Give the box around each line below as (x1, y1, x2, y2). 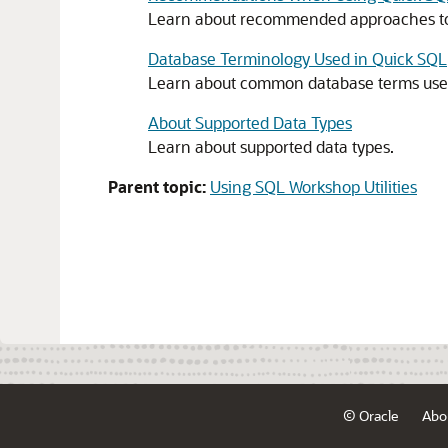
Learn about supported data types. (148, 136, 394, 157)
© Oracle (343, 407, 398, 424)
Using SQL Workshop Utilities (210, 176, 417, 197)
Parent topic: (108, 176, 206, 197)
